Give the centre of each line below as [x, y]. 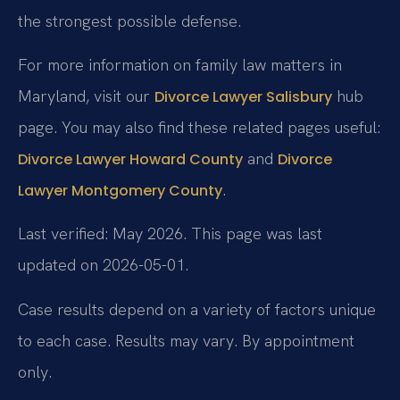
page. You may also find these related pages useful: [199, 127]
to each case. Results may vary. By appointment [186, 340]
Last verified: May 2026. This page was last [170, 234]
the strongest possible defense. [129, 21]
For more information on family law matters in [180, 65]
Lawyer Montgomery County [120, 191]
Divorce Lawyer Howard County [130, 159]
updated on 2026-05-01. [103, 265]
